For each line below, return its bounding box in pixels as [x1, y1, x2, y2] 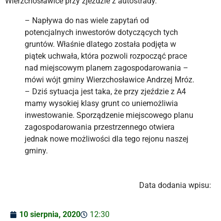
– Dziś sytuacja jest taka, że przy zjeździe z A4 [25, 87, 186, 97]
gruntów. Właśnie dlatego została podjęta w [25, 39, 176, 49]
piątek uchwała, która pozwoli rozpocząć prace [25, 51, 187, 61]
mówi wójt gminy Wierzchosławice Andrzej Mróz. [25, 75, 194, 85]
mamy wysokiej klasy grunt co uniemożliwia [25, 99, 178, 109]
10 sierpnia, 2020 [19, 209, 80, 219]
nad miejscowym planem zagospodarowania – [25, 63, 188, 73]
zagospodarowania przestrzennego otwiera [25, 122, 175, 132]
